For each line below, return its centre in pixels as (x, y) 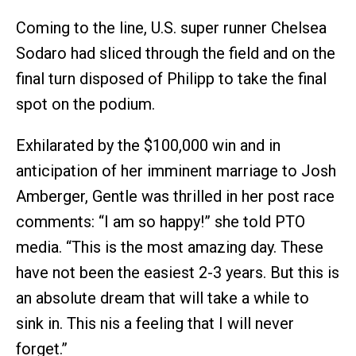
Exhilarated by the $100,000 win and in (148, 145)
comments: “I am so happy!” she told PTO (161, 221)
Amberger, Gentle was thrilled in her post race (175, 196)
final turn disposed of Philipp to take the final (171, 78)
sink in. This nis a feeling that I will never (155, 323)
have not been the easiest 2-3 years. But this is (178, 272)
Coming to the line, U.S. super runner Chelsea (171, 27)
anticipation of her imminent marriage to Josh (176, 170)
